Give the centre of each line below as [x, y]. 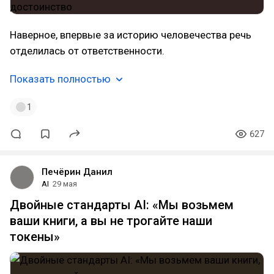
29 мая [65, 184]
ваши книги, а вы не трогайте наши [111, 221]
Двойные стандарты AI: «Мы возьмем [122, 205]
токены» [35, 237]
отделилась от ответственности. [87, 51]
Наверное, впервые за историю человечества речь [131, 35]
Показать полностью [60, 79]
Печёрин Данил [77, 172]
